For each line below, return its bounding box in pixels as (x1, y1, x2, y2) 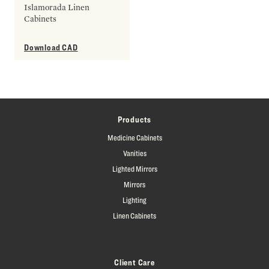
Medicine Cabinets (107, 133, 162, 142)
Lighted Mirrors (112, 164, 157, 174)
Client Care (114, 257, 155, 267)
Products (117, 114, 152, 124)
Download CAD (24, 42, 78, 52)
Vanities (122, 148, 147, 158)
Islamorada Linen (24, 2, 89, 12)
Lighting (122, 195, 147, 205)
